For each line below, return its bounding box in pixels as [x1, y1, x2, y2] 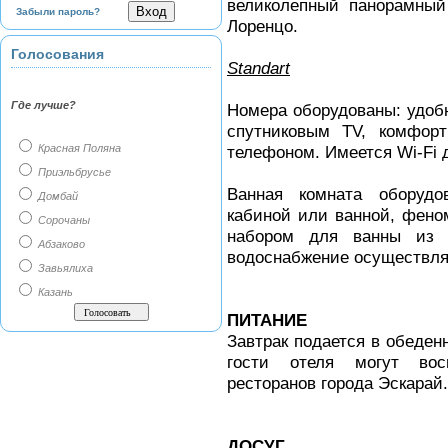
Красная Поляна [35, 142, 121, 154]
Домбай [35, 190, 78, 202]
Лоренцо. [227, 16, 303, 36]
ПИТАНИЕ [227, 310, 307, 330]
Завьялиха [35, 262, 93, 274]
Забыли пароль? [16, 6, 100, 17]
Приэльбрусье [35, 166, 111, 178]
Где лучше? [11, 99, 76, 111]
